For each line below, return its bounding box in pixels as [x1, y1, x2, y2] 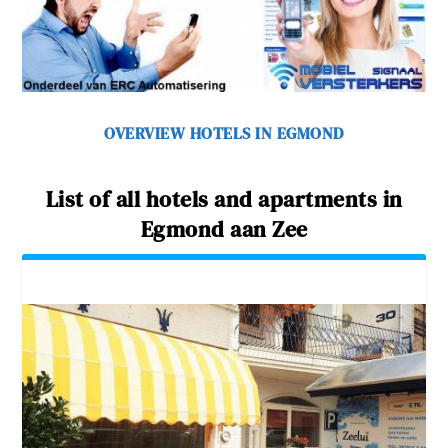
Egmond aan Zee [140, 214, 308, 245]
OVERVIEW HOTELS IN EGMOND [104, 122, 344, 145]
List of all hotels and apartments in [45, 184, 403, 215]
